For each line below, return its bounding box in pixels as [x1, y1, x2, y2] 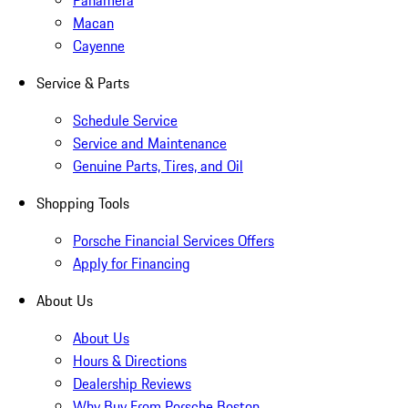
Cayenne [73, 35, 125, 57]
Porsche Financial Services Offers [73, 229, 274, 252]
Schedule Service [73, 109, 178, 132]
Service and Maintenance [73, 132, 227, 155]
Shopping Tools [36, 192, 129, 215]
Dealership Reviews [73, 372, 191, 395]
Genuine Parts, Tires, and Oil [73, 155, 243, 178]
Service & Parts [36, 72, 129, 95]
